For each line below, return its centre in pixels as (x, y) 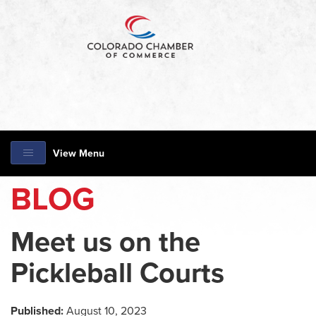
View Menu (79, 153)
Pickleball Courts (117, 273)
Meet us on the (105, 242)
